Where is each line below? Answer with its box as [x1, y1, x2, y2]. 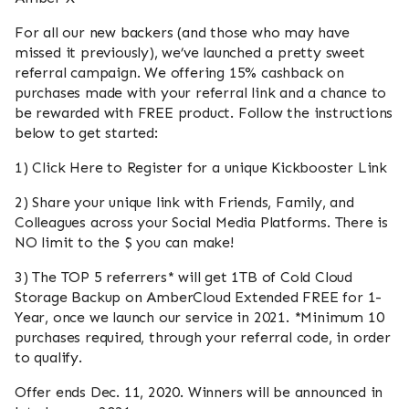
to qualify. [15, 349, 82, 367]
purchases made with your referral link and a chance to [15, 84, 387, 102]
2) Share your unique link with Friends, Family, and [15, 194, 354, 212]
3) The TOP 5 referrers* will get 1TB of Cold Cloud [15, 268, 352, 287]
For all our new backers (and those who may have [15, 24, 350, 42]
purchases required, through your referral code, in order [15, 329, 391, 347]
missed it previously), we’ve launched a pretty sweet [15, 44, 365, 62]
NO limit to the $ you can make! [15, 234, 234, 252]
